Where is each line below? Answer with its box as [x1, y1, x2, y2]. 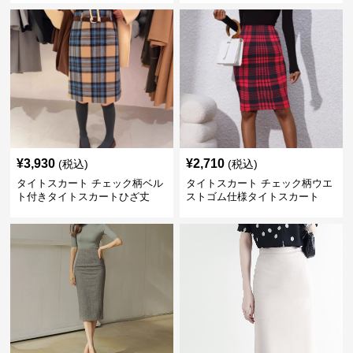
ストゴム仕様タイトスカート [185, 191, 319, 203]
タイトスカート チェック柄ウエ [185, 177, 333, 189]
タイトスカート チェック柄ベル [17, 177, 164, 189]
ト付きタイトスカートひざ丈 [17, 191, 150, 203]
